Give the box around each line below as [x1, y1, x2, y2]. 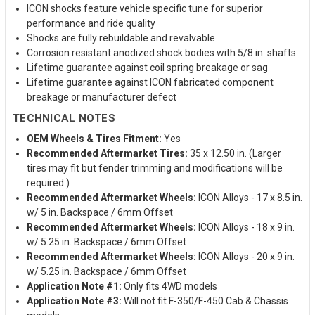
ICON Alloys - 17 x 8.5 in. [196, 191, 302, 203]
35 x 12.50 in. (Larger [188, 147, 281, 159]
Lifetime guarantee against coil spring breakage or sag [27, 61, 268, 73]
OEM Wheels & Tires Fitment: [27, 132, 162, 144]
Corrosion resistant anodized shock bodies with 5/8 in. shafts [27, 46, 296, 58]
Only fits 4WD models [122, 280, 217, 292]
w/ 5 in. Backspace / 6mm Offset [27, 206, 173, 218]
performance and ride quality [27, 17, 155, 29]
